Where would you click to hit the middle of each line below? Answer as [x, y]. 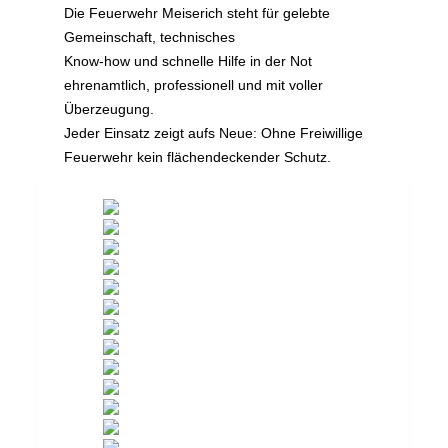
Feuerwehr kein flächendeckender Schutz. [197, 157]
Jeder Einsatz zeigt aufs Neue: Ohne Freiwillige [213, 133]
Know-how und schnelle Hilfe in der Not [187, 61]
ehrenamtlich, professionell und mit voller [193, 85]
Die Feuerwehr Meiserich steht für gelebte [196, 13]
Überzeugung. [108, 109]
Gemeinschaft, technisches [149, 37]
